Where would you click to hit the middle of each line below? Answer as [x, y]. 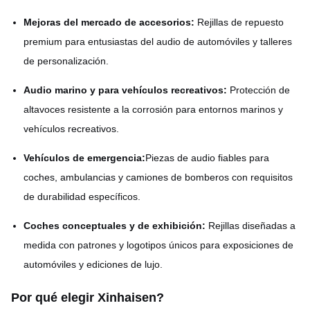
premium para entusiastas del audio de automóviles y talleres [158, 42]
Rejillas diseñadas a [250, 226]
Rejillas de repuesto [239, 22]
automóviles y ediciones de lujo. [93, 265]
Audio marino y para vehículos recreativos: [125, 90]
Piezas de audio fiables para [207, 158]
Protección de [258, 90]
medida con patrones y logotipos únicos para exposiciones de [158, 245]
